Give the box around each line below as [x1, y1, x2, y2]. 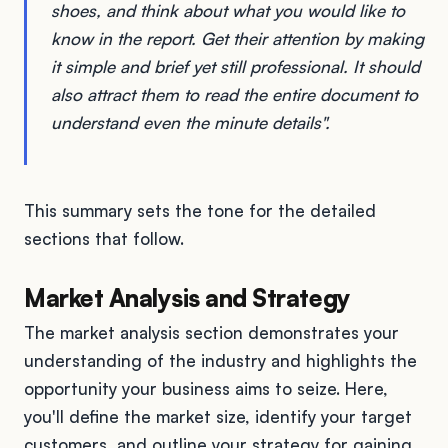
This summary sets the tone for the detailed [24, 199, 376, 221]
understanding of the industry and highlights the [24, 349, 417, 371]
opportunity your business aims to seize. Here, [24, 377, 388, 399]
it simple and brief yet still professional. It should [51, 55, 420, 77]
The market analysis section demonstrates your [24, 321, 399, 343]
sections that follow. [24, 227, 184, 249]
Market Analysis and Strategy [24, 282, 351, 313]
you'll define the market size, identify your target [24, 405, 412, 427]
